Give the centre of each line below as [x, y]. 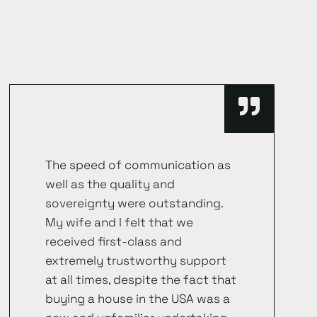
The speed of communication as [138, 165]
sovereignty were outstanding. [134, 203]
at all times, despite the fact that [141, 279]
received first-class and [114, 241]
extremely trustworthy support [136, 260]
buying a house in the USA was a [138, 299]
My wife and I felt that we [120, 222]
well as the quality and [110, 184]
